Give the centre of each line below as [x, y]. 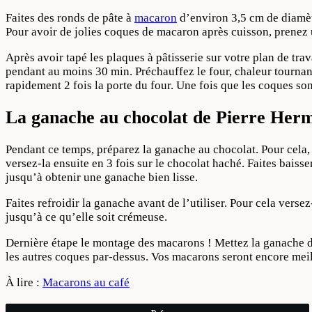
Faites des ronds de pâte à [70, 17]
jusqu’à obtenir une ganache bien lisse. [102, 177]
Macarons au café [86, 282]
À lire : [24, 282]
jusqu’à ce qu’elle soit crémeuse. [86, 217]
